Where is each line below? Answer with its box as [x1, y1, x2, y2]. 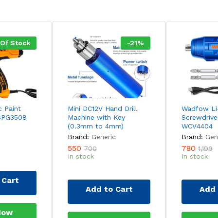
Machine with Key [68, 113, 125, 122]
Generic [91, 133, 116, 141]
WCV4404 [182, 122, 213, 130]
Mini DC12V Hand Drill [68, 105, 137, 113]
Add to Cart [85, 184, 133, 194]
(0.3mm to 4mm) [68, 122, 124, 130]
